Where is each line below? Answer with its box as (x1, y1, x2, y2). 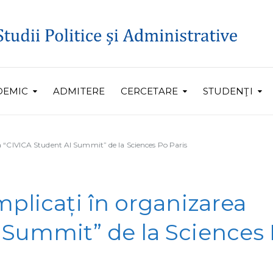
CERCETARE (120, 85, 178, 97)
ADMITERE (53, 85, 105, 97)
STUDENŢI (202, 85, 253, 97)
